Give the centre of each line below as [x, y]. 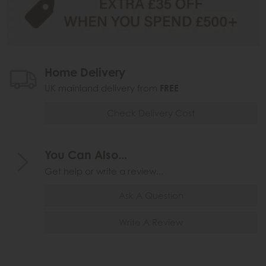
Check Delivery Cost [151, 113]
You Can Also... [86, 155]
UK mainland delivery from [102, 88]
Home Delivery [85, 72]
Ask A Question [151, 196]
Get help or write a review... [104, 171]
